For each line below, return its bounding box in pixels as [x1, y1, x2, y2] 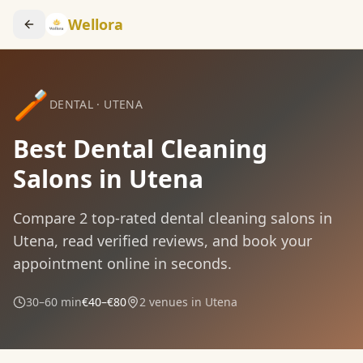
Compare [13, 208, 79, 228]
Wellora [68, 15, 123, 34]
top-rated [88, 208, 156, 228]
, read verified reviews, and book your [54, 231, 312, 250]
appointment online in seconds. [13, 254, 232, 273]
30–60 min [26, 294, 82, 310]
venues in [146, 294, 202, 310]
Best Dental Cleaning [13, 132, 267, 165]
